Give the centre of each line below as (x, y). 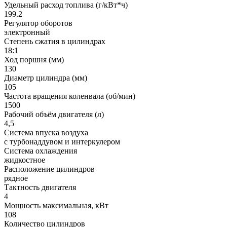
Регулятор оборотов (38, 23)
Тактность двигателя (40, 187)
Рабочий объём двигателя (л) (54, 114)
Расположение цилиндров (49, 169)
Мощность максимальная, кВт (56, 205)
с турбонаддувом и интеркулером (62, 141)
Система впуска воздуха (46, 132)
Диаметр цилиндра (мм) (46, 78)
